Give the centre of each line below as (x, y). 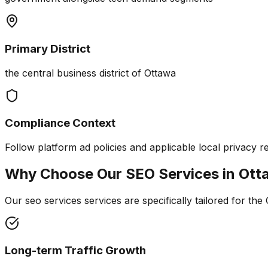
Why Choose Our (65, 173)
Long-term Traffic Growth (75, 251)
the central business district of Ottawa (90, 73)
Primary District (48, 48)
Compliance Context (60, 123)
